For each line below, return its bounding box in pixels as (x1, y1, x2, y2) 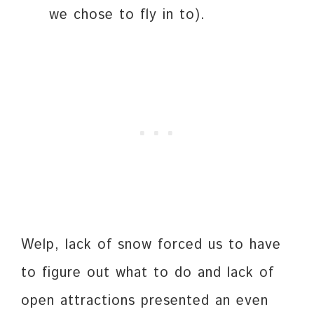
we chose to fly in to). (49, 5, 205, 26)
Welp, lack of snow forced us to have (21, 235, 281, 256)
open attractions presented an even (21, 291, 268, 312)
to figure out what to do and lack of (21, 263, 274, 284)
